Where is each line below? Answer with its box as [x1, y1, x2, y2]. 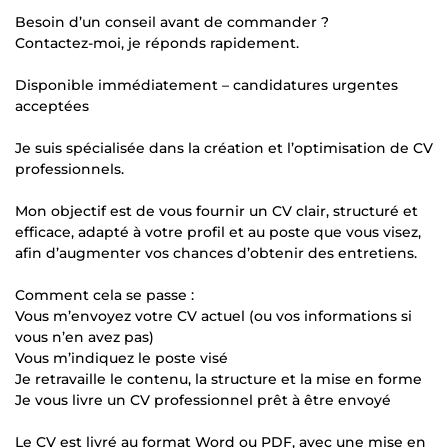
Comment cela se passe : [15, 286, 194, 304]
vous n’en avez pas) [15, 328, 154, 346]
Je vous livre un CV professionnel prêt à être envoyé [15, 391, 391, 409]
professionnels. [15, 160, 124, 178]
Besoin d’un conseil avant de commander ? [15, 13, 329, 31]
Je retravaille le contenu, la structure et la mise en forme [15, 370, 422, 388]
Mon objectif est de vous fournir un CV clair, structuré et [15, 202, 418, 220]
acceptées [15, 97, 89, 115]
